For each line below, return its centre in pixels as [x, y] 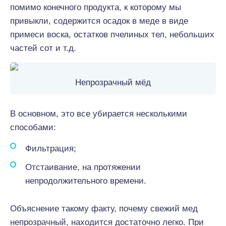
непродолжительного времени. [86, 181]
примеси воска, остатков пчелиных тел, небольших [112, 35]
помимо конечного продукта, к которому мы [96, 7]
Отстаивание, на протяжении [83, 167]
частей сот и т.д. [43, 48]
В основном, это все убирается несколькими [99, 114]
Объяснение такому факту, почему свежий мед [104, 209]
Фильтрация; [51, 149]
